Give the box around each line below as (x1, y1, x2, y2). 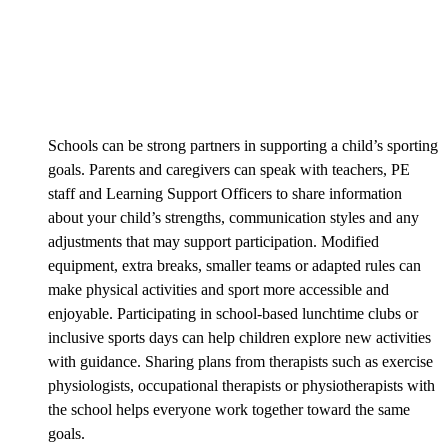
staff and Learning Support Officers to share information (48, 184, 402, 202)
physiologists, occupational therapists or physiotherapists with (48, 376, 435, 394)
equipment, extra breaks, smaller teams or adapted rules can (48, 256, 421, 274)
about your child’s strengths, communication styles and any (48, 208, 419, 226)
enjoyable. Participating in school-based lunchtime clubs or (48, 304, 418, 322)
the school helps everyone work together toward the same (48, 400, 410, 418)
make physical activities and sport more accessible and (48, 280, 389, 298)
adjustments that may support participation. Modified (48, 232, 379, 250)
